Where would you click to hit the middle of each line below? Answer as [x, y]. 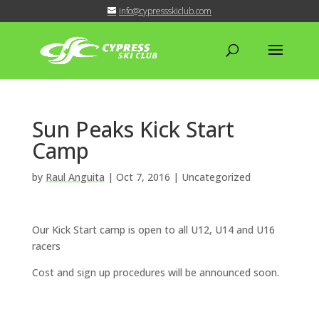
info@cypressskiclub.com [165, 11]
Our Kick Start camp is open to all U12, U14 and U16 [153, 230]
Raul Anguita [75, 177]
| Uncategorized [210, 177]
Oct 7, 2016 [143, 177]
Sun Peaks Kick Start [133, 129]
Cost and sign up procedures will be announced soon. [155, 272]
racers [46, 246]
